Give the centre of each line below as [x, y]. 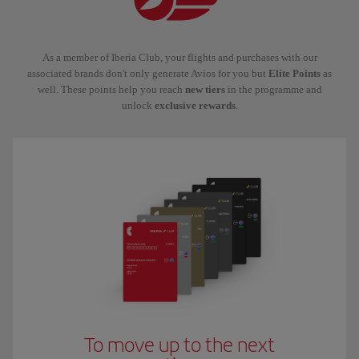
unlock [138, 105]
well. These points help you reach [111, 89]
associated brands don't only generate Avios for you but [148, 73]
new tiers [205, 89]
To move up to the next [179, 345]
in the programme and [273, 89]
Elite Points [294, 73]
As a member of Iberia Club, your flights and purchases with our [179, 57]
